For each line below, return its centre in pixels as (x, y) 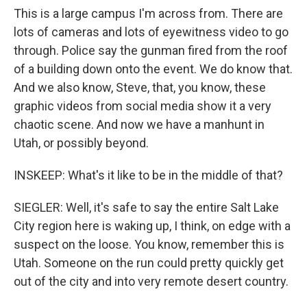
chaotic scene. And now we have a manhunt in (139, 124)
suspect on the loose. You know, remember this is (149, 244)
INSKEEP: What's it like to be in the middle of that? (148, 175)
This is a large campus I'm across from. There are (148, 13)
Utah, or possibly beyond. (81, 143)
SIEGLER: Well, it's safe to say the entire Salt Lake (146, 207)
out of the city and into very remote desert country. (151, 281)
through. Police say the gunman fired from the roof (151, 50)
